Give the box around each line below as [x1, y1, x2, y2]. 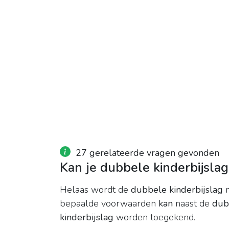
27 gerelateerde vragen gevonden [76, 147, 219, 159]
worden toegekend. [113, 211, 195, 224]
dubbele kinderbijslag [131, 184, 223, 196]
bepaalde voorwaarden [60, 197, 158, 210]
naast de [173, 197, 212, 210]
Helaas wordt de [60, 184, 131, 196]
